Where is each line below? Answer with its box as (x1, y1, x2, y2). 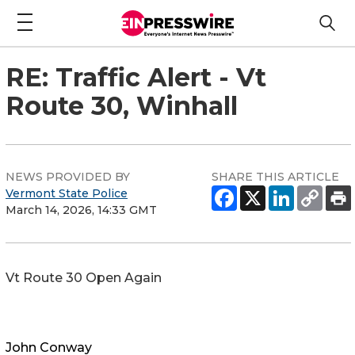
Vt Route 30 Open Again (6, 269, 162, 285)
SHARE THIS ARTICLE (212, 169, 339, 184)
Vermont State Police (6, 185, 128, 200)
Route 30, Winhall (6, 90, 238, 121)
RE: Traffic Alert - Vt (6, 61, 266, 93)
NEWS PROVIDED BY (6, 169, 130, 184)
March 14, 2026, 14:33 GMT (6, 202, 157, 217)
